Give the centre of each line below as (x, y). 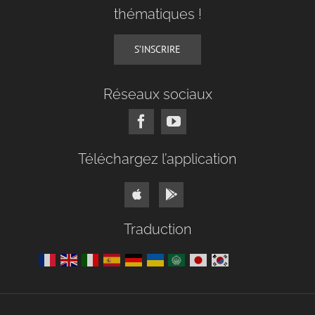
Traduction (157, 229)
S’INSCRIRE (157, 49)
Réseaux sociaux (157, 94)
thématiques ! (157, 14)
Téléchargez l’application (157, 159)
